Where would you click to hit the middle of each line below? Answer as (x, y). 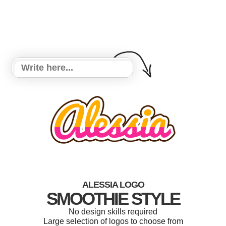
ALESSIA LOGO (113, 185)
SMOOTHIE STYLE (113, 199)
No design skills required (113, 212)
